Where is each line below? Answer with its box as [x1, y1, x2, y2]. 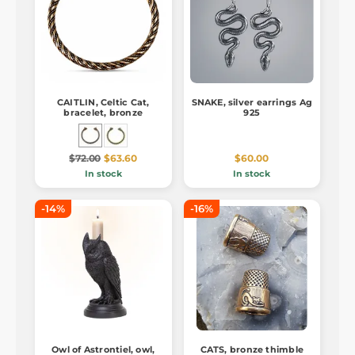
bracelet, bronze [63, 107, 143, 119]
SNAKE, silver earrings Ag [191, 97, 312, 109]
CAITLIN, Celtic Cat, [57, 97, 150, 109]
